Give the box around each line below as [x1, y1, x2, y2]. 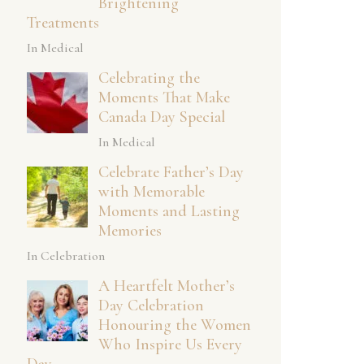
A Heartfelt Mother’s [97, 275, 235, 296]
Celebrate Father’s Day [97, 162, 244, 182]
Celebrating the [97, 67, 200, 88]
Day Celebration [97, 295, 204, 315]
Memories [97, 220, 162, 240]
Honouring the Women [97, 314, 251, 335]
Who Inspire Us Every [97, 334, 242, 354]
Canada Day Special [97, 106, 225, 127]
